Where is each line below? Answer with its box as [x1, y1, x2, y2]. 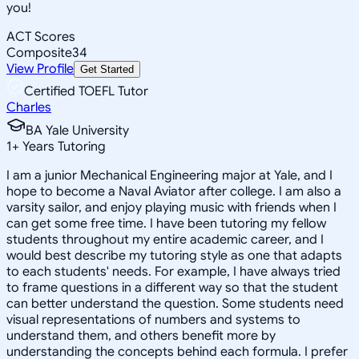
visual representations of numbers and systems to [6, 311, 301, 328]
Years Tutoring [19, 138, 106, 155]
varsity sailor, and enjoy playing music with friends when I [6, 199, 337, 216]
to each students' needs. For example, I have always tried [6, 263, 341, 280]
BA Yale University [26, 122, 129, 139]
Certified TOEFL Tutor [24, 83, 148, 99]
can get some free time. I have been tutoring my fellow [6, 215, 326, 232]
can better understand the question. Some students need [6, 295, 344, 312]
